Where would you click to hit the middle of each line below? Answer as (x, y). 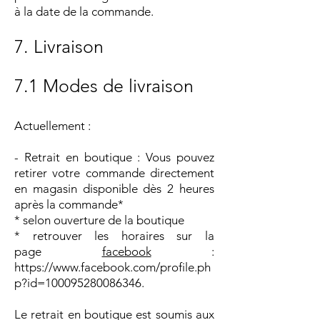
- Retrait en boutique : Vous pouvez (114, 157)
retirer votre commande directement (114, 172)
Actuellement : (54, 125)
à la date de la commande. (84, 11)
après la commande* (69, 204)
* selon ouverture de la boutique (99, 220)
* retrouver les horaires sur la (114, 235)
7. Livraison (59, 46)
